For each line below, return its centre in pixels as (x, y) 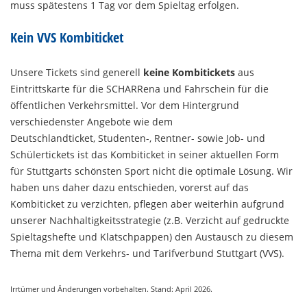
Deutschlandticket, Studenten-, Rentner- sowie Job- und (138, 138)
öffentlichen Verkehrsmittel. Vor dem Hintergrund (125, 105)
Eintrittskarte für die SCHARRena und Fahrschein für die (139, 89)
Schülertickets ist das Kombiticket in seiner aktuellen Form (145, 155)
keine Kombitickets (189, 72)
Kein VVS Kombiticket (67, 37)
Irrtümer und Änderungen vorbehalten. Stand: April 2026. (111, 289)
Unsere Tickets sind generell (77, 72)
